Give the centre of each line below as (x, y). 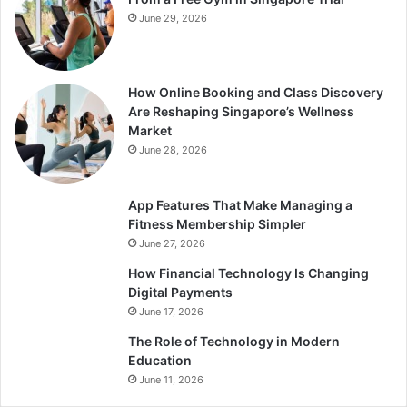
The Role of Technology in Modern (234, 341)
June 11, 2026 (171, 379)
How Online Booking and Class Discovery (256, 92)
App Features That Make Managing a (240, 204)
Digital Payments (180, 292)
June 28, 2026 (173, 149)
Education (160, 360)
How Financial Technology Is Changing (248, 273)
